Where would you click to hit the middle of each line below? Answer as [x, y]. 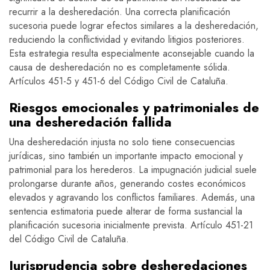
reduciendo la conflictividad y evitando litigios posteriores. [127, 40]
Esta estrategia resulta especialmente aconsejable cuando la [132, 54]
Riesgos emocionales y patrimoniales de [134, 108]
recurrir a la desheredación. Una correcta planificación [120, 12]
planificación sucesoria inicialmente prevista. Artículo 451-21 [131, 225]
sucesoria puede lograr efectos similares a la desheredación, [134, 26]
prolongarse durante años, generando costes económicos [127, 184]
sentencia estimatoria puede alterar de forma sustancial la [126, 212]
